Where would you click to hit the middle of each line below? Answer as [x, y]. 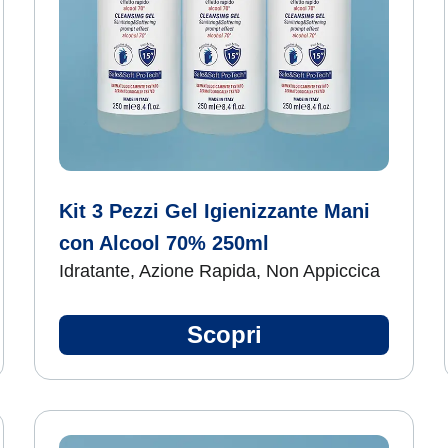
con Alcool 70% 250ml [164, 243]
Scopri [224, 334]
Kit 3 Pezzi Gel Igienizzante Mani [214, 211]
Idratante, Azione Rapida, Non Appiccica [219, 271]
